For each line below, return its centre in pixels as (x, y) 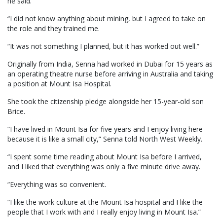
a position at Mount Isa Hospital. (59, 84)
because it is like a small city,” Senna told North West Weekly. (105, 139)
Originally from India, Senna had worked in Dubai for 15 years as (110, 64)
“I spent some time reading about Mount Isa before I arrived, (105, 157)
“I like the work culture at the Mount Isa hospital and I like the (105, 202)
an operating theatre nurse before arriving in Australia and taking (110, 74)
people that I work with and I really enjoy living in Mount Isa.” (104, 212)
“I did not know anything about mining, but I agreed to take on (107, 19)
